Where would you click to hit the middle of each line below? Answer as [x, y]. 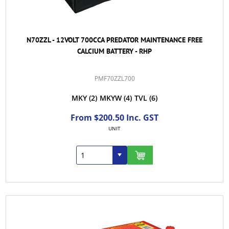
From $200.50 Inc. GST [114, 118]
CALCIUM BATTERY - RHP [114, 51]
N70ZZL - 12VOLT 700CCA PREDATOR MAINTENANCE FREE [114, 40]
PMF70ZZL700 [114, 79]
